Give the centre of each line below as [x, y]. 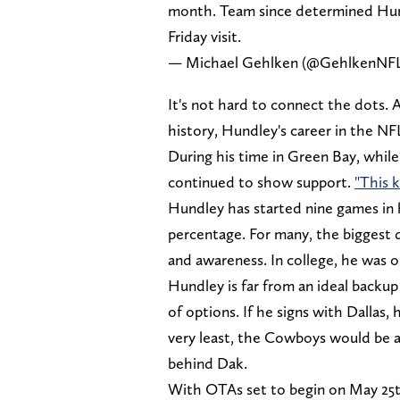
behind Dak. [208, 362]
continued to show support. [261, 181]
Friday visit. [204, 36]
